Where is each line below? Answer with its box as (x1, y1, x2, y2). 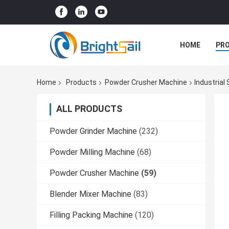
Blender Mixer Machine (50, 189, 131, 199)
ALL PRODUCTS (56, 103, 122, 114)
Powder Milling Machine (50, 147, 135, 157)
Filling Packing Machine (50, 210, 133, 220)
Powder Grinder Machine (50, 126, 137, 136)
